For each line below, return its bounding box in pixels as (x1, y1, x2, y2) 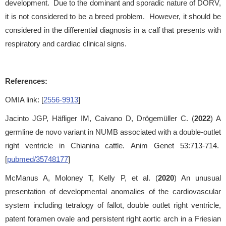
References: (5, 76, 47, 85)
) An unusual (174, 173, 221, 182)
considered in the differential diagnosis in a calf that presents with (5, 25, 221, 34)
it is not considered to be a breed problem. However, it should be (5, 12, 221, 21)
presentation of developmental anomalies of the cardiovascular (5, 187, 221, 196)
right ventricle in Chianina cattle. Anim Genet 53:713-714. (5, 141, 221, 150)
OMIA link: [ (5, 95, 43, 104)
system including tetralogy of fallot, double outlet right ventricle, (5, 200, 221, 209)
